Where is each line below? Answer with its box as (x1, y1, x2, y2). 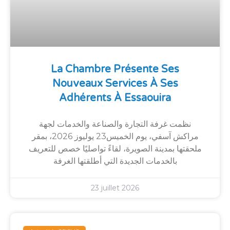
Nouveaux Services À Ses (52, 77, 178, 90)
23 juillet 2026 (91, 183, 139, 193)
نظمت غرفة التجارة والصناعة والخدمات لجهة (39, 119, 191, 129)
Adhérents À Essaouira (59, 91, 171, 104)
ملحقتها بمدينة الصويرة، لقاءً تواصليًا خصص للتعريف (28, 143, 202, 154)
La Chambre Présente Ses (51, 63, 179, 75)
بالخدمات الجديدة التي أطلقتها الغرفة (53, 156, 177, 166)
